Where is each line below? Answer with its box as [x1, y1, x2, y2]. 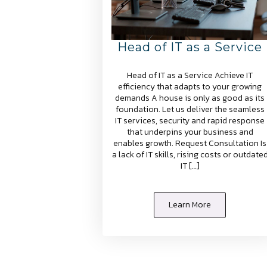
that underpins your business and [126, 125, 253, 138]
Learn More [169, 198, 212, 211]
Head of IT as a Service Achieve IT [127, 69, 253, 82]
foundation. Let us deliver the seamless [115, 103, 265, 116]
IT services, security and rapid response [115, 114, 265, 127]
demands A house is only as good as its [115, 91, 265, 104]
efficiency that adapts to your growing [118, 80, 262, 93]
